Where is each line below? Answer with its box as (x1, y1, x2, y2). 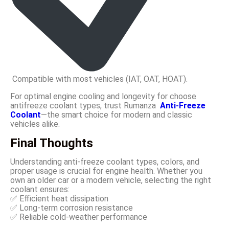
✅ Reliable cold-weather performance (10, 212, 147, 222)
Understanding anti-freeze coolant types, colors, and (10, 157, 199, 167)
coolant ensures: (10, 185, 70, 195)
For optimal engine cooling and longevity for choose (10, 91, 196, 102)
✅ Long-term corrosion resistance (10, 203, 133, 213)
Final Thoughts (10, 136, 93, 151)
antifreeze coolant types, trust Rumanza (10, 101, 158, 111)
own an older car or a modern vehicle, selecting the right (10, 175, 211, 186)
